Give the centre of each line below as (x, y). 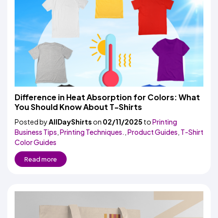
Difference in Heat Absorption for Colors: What (107, 97)
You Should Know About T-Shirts (78, 107)
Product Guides (153, 132)
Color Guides (36, 142)
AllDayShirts (70, 122)
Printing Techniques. (92, 132)
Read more (41, 159)
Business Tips (36, 132)
